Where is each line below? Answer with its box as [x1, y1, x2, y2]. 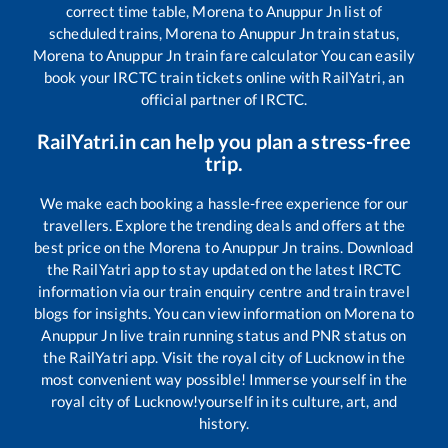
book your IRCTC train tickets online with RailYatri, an [43, 67, 405, 86]
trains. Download [297, 237, 414, 256]
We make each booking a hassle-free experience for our [39, 193, 409, 212]
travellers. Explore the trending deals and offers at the [42, 215, 406, 234]
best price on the [34, 237, 149, 256]
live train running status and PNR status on [116, 325, 407, 344]
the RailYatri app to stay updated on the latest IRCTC [46, 259, 402, 278]
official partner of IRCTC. [140, 89, 308, 108]
